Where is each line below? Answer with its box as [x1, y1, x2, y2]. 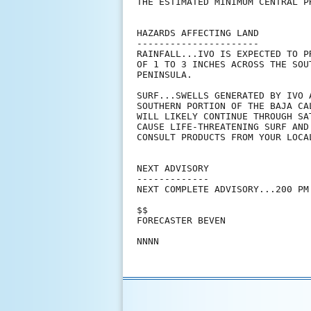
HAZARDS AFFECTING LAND [137, 28, 259, 39]
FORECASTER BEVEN [137, 215, 226, 226]
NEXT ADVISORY [137, 163, 209, 174]
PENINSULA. [137, 69, 192, 81]
